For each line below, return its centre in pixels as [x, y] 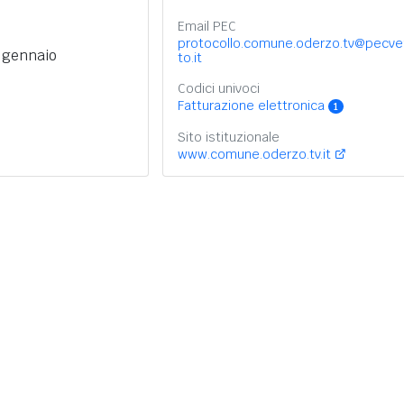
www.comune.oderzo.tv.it [254, 154]
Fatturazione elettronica [252, 106]
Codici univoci [218, 88]
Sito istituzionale [228, 137]
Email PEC [207, 26]
